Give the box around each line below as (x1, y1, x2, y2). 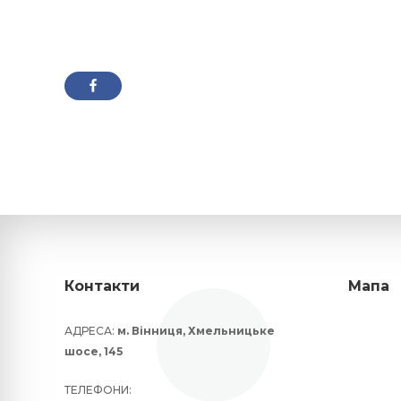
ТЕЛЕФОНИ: (64, 383, 132, 397)
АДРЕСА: (64, 324, 117, 338)
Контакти (64, 277, 140, 295)
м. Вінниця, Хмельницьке (117, 324, 275, 338)
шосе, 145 (64, 345, 123, 359)
